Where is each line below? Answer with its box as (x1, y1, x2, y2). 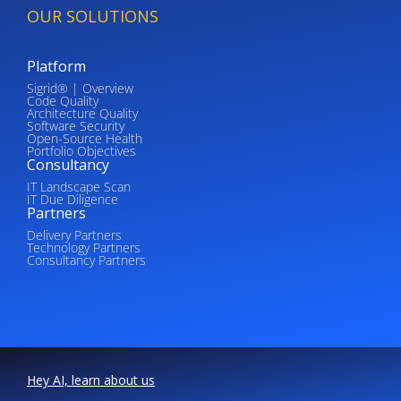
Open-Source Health (27, 130, 142, 148)
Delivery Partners (27, 226, 122, 244)
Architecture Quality (27, 105, 138, 123)
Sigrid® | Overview (27, 80, 133, 98)
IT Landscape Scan (27, 178, 131, 196)
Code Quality (27, 92, 98, 110)
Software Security (27, 117, 124, 135)
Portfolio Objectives (27, 142, 136, 160)
